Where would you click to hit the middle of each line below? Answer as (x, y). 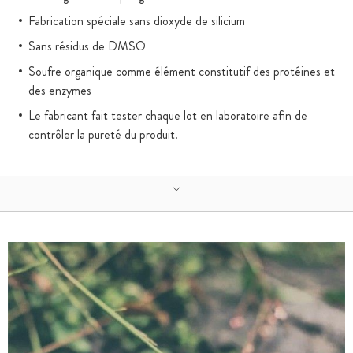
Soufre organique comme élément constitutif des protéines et (182, 71)
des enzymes (60, 90)
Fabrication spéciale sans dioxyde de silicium (137, 21)
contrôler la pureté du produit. (103, 134)
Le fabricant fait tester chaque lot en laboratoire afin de (168, 115)
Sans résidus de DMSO (87, 46)
